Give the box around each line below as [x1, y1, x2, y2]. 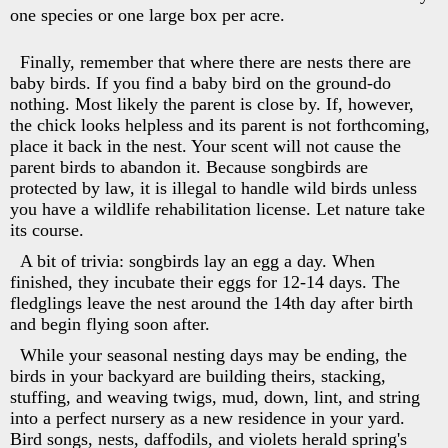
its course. [10, 219, 84, 240]
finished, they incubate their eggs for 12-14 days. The [10, 271, 400, 292]
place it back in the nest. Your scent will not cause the [10, 135, 401, 156]
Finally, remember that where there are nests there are [20, 51, 411, 72]
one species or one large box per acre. [10, 4, 285, 25]
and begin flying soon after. [10, 313, 210, 334]
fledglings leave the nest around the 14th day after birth [10, 292, 413, 313]
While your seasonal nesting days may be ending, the [20, 344, 407, 365]
